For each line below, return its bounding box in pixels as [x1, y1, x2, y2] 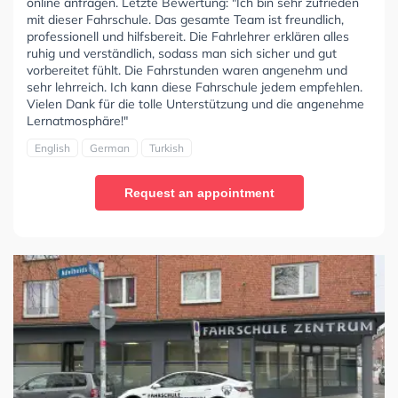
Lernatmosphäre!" [27, 112, 128, 129]
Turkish [149, 140, 184, 155]
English [35, 140, 70, 155]
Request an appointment [123, 185, 275, 200]
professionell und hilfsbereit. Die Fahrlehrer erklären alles [27, 28, 349, 44]
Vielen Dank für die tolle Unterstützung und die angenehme [27, 95, 364, 112]
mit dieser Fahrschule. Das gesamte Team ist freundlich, [27, 11, 344, 28]
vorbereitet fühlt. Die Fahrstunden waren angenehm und [27, 61, 347, 78]
